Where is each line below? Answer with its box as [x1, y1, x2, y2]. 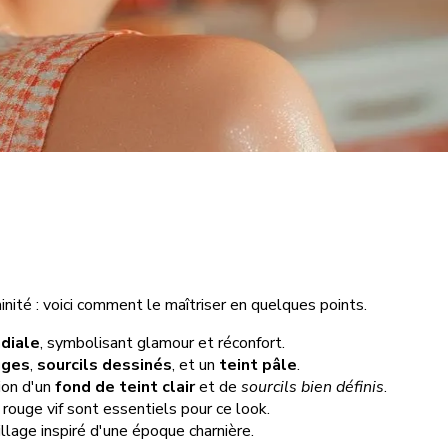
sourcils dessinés [37, 353, 172, 376]
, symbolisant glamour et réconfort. [40, 331, 285, 354]
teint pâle [219, 353, 297, 376]
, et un [172, 353, 219, 376]
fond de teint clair [55, 375, 195, 398]
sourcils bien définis [241, 375, 384, 398]
